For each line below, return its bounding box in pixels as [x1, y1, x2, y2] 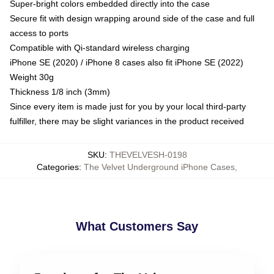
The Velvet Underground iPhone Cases [84, 161, 235, 172]
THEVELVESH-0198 [109, 149, 187, 160]
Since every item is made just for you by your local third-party [10, 101, 246, 111]
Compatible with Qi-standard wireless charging [10, 42, 190, 53]
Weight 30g [10, 72, 54, 82]
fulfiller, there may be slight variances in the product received [10, 116, 244, 126]
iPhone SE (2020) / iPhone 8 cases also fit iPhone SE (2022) [10, 57, 243, 67]
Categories [37, 161, 79, 172]
